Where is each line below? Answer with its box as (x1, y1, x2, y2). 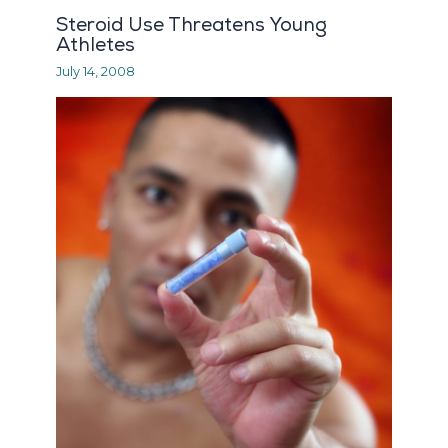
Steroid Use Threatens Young (56, 13, 328, 36)
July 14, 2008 (56, 64, 136, 80)
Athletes (56, 33, 136, 56)
